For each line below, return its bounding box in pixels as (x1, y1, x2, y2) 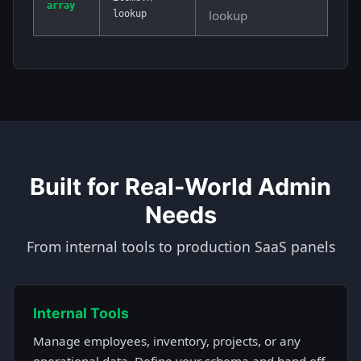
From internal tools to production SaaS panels (26, 237, 335, 257)
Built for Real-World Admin (30, 172, 331, 201)
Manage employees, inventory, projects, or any (33, 333, 301, 350)
